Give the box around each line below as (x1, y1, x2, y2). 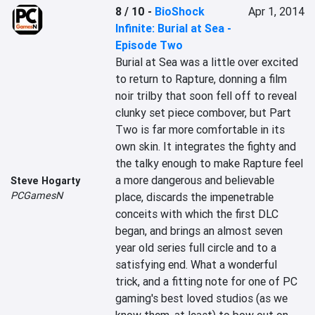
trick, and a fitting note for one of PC (115, 274, 298, 288)
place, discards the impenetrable (115, 190, 274, 204)
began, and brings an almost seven (115, 224, 283, 238)
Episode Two (115, 38, 184, 52)
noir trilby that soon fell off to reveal (115, 89, 297, 103)
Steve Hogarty (11, 174, 80, 187)
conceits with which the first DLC (115, 207, 279, 221)
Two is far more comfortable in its (115, 122, 285, 136)
